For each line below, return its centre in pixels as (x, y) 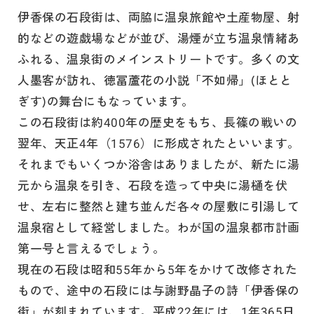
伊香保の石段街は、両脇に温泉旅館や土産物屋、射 (159, 17)
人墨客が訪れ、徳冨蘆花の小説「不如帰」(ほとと (155, 80)
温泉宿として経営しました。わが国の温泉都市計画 (159, 227)
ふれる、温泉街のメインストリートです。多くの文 (159, 59)
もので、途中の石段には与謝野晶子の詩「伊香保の (159, 290)
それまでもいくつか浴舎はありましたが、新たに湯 (159, 164)
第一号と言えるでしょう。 (91, 248)
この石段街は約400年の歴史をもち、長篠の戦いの (158, 122)
